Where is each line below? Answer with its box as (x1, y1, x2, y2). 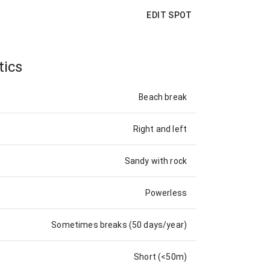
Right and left (133, 124, 187, 134)
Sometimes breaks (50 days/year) (51, 220, 187, 230)
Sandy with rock (124, 156, 187, 166)
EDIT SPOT (146, 10, 192, 20)
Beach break (139, 92, 187, 102)
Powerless (145, 188, 187, 198)
